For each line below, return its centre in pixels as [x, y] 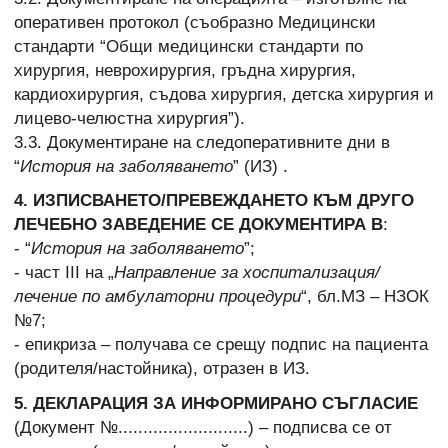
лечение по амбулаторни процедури [157, 297]
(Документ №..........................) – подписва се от [203, 427]
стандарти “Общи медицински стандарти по [188, 47]
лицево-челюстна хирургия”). [129, 119]
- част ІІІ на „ [64, 273]
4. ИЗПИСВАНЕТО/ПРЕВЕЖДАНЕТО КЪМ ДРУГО [214, 201]
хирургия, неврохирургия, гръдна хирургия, [185, 71]
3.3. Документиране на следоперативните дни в [202, 143]
